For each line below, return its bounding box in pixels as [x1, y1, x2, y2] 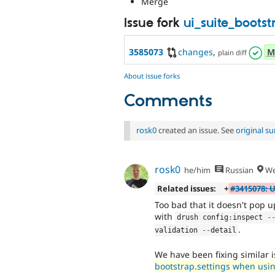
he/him [184, 165, 211, 176]
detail [211, 226, 236, 235]
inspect [233, 213, 268, 222]
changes [178, 45, 213, 58]
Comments [124, 91, 212, 112]
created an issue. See [157, 125, 236, 136]
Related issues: [157, 182, 216, 194]
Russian [223, 165, 254, 176]
